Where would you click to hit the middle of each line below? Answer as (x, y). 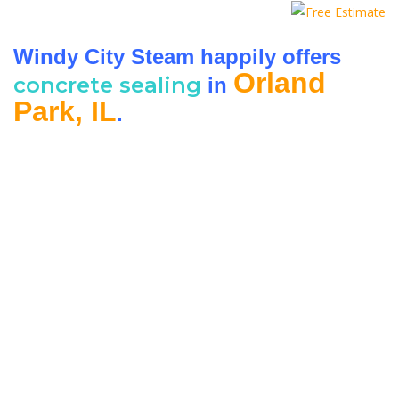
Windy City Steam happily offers (177, 56)
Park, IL (65, 111)
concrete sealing (107, 85)
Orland (280, 82)
